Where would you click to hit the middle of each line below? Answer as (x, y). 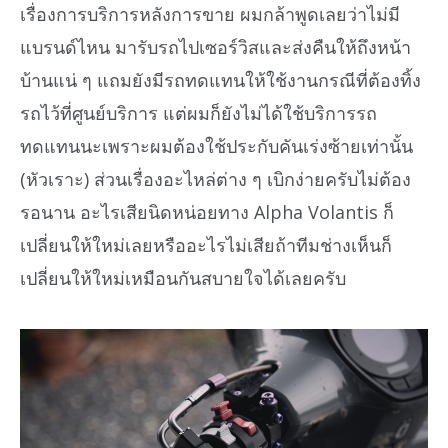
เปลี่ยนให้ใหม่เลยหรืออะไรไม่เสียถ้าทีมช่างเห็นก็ (206, 245)
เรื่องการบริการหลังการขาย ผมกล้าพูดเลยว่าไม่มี (210, 14)
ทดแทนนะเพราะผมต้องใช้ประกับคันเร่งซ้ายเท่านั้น (216, 146)
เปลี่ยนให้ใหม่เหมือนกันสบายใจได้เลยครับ (183, 278)
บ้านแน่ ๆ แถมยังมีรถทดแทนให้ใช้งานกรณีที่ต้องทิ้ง (220, 80)
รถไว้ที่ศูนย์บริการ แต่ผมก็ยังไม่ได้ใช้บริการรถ (198, 113)
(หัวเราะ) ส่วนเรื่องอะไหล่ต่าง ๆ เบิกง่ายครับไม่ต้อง (215, 179)
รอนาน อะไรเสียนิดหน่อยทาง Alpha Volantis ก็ (207, 212)
